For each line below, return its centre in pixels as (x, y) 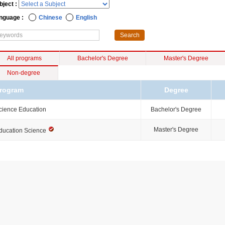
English (86, 18)
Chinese (50, 18)
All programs (24, 58)
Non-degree (24, 73)
